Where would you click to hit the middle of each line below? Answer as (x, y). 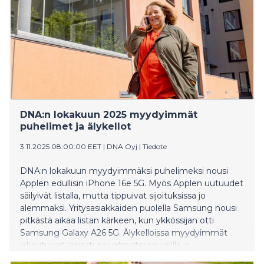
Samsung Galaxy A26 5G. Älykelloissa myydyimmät (124, 232)
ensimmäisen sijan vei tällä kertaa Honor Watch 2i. (123, 257)
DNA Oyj (122, 146)
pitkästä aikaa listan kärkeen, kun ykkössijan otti (117, 220)
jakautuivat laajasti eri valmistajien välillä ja (105, 245)
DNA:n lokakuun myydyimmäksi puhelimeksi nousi (124, 171)
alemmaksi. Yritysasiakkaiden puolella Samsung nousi (128, 208)
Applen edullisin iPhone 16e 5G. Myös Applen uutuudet (132, 183)
